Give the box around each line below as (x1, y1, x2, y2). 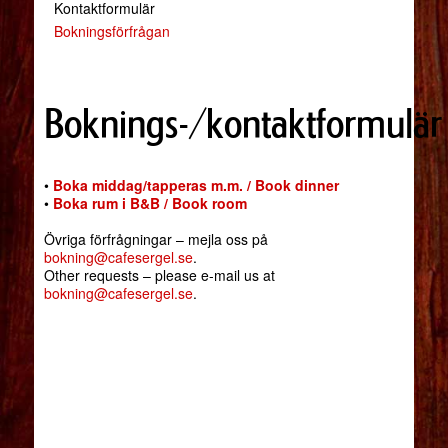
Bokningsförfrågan (53, 21, 170, 42)
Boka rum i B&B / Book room (52, 193, 247, 214)
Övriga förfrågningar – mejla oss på (43, 229, 268, 250)
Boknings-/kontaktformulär (43, 100, 442, 148)
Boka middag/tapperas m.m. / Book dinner (52, 175, 339, 196)
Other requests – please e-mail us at (43, 265, 275, 286)
